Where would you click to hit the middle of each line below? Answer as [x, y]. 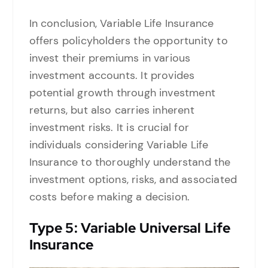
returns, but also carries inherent [112, 110]
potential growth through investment [122, 93]
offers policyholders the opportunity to [128, 41]
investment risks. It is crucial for [109, 128]
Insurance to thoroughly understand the [130, 162]
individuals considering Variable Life [119, 145]
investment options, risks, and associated [133, 180]
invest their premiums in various [110, 58]
